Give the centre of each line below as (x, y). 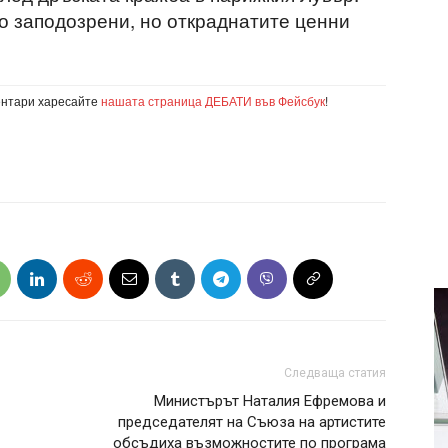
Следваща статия (335, 373)
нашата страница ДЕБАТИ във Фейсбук (213, 100)
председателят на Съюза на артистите (252, 422)
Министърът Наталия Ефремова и (270, 401)
